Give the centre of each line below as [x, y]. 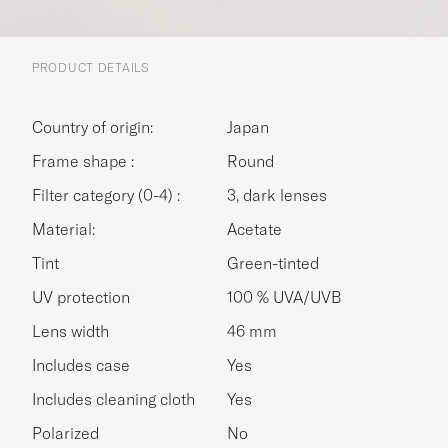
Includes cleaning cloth [113, 398]
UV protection [81, 296]
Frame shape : [87, 160]
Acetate [254, 228]
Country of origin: [98, 126]
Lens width [70, 330]
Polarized [65, 432]
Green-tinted [273, 262]
